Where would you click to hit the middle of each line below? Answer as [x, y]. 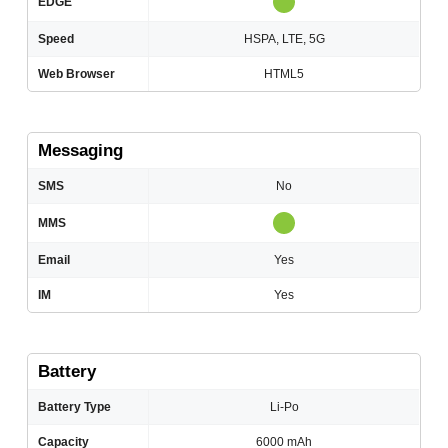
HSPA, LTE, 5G [284, 39]
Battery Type [75, 407]
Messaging [81, 151]
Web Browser [77, 74]
